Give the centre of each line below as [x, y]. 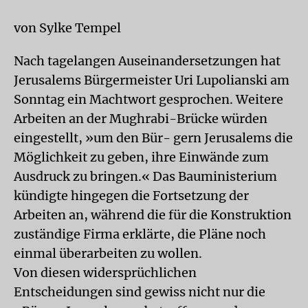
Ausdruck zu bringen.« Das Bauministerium [145, 176]
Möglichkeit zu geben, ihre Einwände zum [141, 157]
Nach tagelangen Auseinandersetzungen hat [147, 61]
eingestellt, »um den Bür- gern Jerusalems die [153, 138]
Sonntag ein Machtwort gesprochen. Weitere [148, 99]
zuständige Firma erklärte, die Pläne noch [140, 234]
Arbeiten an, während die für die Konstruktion [153, 215]
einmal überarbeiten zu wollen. [108, 253]
